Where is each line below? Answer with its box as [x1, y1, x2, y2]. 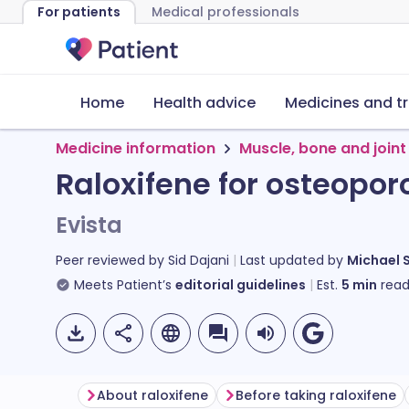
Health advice [153, 92, 256, 113]
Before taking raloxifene [236, 386, 396, 404]
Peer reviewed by [56, 251, 168, 269]
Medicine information [56, 138, 215, 159]
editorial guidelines [175, 276, 306, 294]
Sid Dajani [168, 251, 229, 269]
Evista [56, 210, 122, 240]
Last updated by [240, 251, 347, 269]
